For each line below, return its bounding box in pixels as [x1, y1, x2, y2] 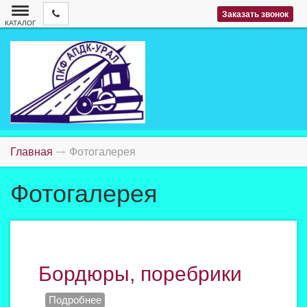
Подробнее [49, 294, 101, 306]
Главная [10, 146, 53, 158]
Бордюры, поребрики [38, 262, 242, 285]
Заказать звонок [221, 10, 288, 19]
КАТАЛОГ [5, 19, 36, 27]
